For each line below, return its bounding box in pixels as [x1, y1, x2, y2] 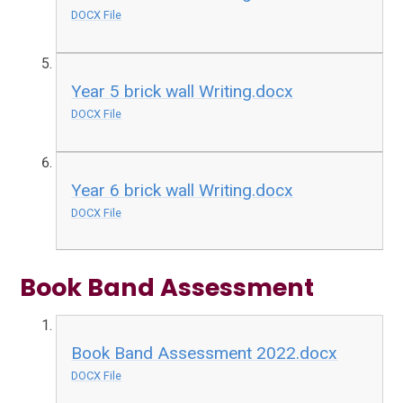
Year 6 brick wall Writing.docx [71, 179, 294, 201]
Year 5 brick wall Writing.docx [71, 81, 294, 102]
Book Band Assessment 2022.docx [71, 343, 338, 364]
